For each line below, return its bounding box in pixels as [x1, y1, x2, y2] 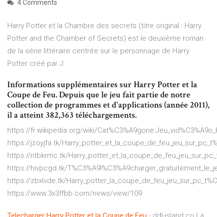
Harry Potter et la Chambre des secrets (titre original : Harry [7, 21, 201, 31]
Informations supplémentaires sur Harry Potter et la [7, 79, 197, 91]
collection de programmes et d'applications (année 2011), [7, 99, 210, 111]
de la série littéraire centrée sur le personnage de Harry [7, 46, 189, 56]
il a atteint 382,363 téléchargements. [7, 109, 137, 121]
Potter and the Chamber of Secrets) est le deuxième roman [7, 34, 203, 43]
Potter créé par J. [7, 59, 65, 68]
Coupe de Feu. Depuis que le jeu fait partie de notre [7, 89, 190, 101]
